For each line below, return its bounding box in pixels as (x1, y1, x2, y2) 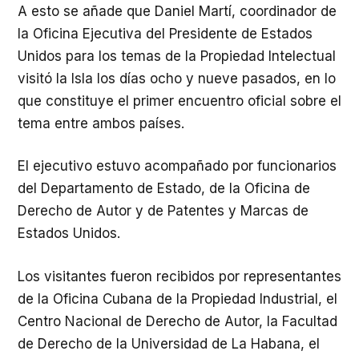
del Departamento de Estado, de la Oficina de (18, 180, 310, 196)
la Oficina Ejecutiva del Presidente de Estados (18, 25, 313, 42)
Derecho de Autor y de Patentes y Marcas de (18, 203, 309, 219)
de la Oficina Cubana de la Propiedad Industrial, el (18, 290, 337, 307)
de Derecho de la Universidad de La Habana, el (18, 335, 320, 352)
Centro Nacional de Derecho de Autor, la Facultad (18, 313, 337, 329)
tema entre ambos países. (18, 115, 184, 131)
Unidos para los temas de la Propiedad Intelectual (18, 47, 336, 64)
